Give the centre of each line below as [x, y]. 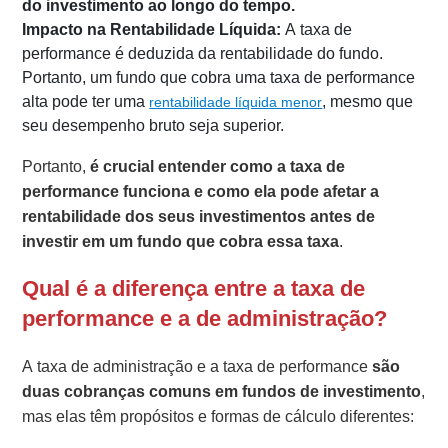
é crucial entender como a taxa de [218, 167]
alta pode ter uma [86, 102]
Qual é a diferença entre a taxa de [194, 289]
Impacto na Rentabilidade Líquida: [152, 30]
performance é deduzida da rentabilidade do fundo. [203, 54]
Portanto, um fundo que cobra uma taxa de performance [219, 78]
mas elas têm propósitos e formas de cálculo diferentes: [218, 417]
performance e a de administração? [205, 319]
